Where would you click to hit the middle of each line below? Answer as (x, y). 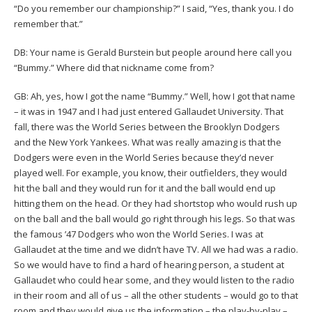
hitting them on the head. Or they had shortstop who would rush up (156, 203)
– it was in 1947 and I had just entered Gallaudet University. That (149, 111)
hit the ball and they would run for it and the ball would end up (145, 188)
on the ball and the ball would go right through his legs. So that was (155, 218)
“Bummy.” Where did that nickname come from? (115, 67)
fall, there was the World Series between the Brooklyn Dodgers (147, 126)
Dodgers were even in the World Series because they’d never (144, 157)
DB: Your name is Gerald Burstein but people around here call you (153, 52)
